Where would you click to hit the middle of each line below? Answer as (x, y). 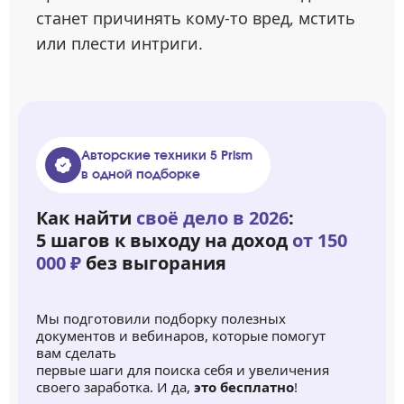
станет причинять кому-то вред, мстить (196, 18)
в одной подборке (141, 174)
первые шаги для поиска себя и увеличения (183, 370)
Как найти (86, 218)
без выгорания (154, 263)
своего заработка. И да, (115, 387)
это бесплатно (244, 387)
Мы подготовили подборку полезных (161, 319)
